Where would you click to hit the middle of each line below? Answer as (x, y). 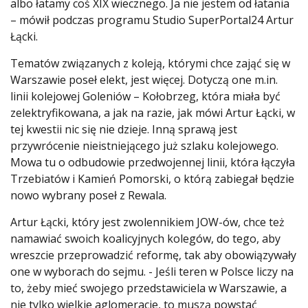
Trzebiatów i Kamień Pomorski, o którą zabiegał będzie (152, 179)
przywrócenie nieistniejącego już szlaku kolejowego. (144, 146)
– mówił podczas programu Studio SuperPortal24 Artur (152, 20)
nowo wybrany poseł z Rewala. (88, 196)
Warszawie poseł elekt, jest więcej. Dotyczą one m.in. (144, 80)
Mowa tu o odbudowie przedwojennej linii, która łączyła (153, 163)
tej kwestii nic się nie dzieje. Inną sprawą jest (124, 130)
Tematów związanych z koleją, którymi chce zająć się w (150, 64)
